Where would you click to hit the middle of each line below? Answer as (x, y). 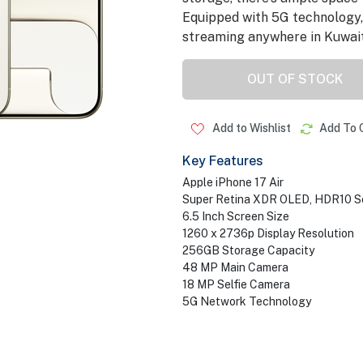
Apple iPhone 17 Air (233, 182)
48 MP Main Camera (235, 267)
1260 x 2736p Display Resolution (268, 233)
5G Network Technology (246, 301)
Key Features (222, 161)
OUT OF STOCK (295, 79)
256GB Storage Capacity (248, 250)
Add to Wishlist (250, 128)
